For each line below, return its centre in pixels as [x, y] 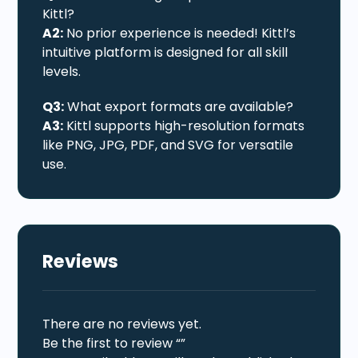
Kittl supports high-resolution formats [184, 125]
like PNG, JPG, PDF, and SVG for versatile [168, 145]
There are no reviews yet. [122, 324]
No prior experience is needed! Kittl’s [180, 33]
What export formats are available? [179, 106]
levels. [62, 71]
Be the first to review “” [114, 343]
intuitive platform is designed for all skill [165, 52]
